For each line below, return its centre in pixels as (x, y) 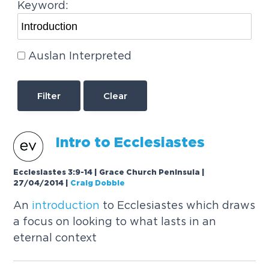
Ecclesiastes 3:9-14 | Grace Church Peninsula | (109, 173)
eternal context (55, 238)
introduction (66, 205)
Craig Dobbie (98, 184)
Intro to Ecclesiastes (130, 144)
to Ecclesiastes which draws (178, 205)
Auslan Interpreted (80, 55)
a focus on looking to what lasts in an (115, 222)
